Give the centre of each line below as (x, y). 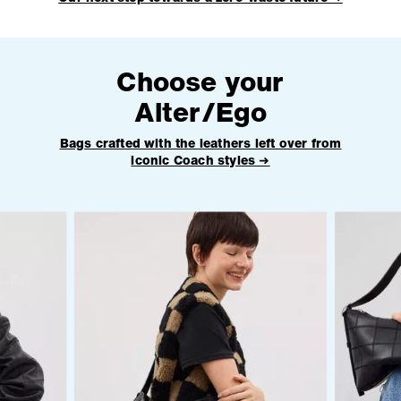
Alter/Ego (200, 112)
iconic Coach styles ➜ (200, 160)
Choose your (200, 82)
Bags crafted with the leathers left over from (200, 143)
